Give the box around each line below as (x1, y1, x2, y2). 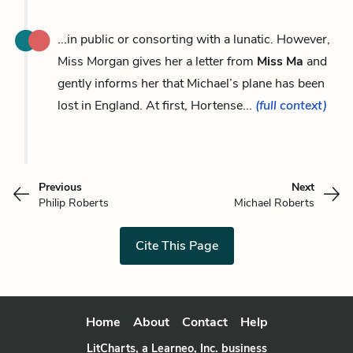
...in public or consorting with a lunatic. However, (58, 30, 330, 48)
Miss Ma (257, 52, 303, 70)
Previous (39, 179, 82, 195)
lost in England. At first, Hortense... (58, 96, 255, 114)
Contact (181, 313, 228, 331)
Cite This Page (135, 236, 218, 255)
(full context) (255, 96, 327, 114)
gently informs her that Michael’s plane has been (58, 74, 325, 92)
